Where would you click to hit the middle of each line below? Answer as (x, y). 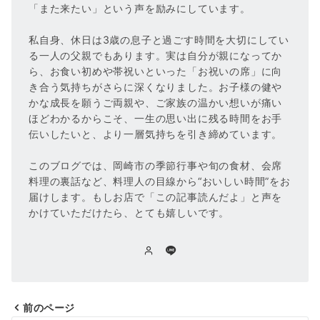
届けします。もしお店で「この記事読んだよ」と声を (156, 196)
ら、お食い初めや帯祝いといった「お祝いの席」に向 (156, 71)
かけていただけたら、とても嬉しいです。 (129, 212)
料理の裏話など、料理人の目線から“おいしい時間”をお (160, 181)
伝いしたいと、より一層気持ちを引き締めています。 (156, 134)
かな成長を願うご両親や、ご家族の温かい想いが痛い (156, 102)
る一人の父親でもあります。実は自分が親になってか (156, 55)
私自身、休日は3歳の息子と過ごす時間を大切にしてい (159, 39)
